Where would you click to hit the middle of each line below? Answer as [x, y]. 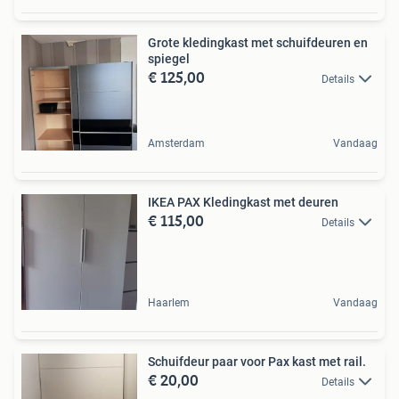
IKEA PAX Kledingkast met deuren [243, 202]
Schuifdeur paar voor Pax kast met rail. [257, 361]
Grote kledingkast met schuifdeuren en [258, 42]
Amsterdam [176, 143]
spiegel [169, 58]
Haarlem [169, 302]
